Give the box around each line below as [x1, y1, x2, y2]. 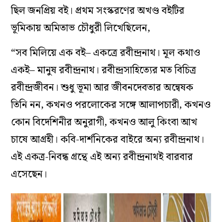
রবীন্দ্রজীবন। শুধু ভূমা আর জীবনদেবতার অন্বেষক [11, 80, 194, 96]
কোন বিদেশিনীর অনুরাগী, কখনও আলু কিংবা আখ [11, 114, 198, 131]
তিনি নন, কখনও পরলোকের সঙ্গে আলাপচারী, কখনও [11, 97, 211, 113]
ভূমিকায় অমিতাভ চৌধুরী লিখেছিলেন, [11, 20, 151, 37]
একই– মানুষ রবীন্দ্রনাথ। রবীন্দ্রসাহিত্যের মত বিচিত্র [11, 62, 197, 79]
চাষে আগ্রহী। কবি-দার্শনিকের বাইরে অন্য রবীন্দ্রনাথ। [11, 132, 205, 148]
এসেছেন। [11, 166, 48, 183]
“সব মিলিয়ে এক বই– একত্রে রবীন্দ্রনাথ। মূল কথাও [11, 45, 201, 61]
